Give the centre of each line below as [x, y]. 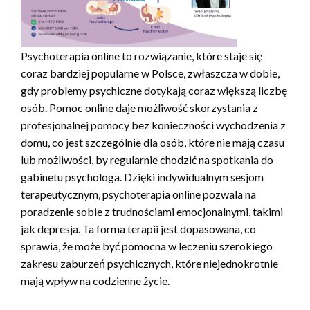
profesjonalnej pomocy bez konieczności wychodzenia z [153, 125]
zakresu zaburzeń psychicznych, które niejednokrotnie [149, 263]
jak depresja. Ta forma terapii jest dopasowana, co [138, 228]
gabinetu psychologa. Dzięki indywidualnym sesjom [142, 176]
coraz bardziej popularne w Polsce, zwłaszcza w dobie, [150, 73]
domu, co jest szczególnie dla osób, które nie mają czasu [153, 142]
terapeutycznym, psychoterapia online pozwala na [138, 194]
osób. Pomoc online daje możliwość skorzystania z [139, 107]
